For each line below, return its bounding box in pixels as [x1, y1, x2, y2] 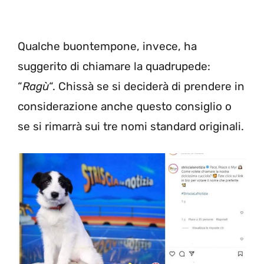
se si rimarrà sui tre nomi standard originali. [18, 119, 244, 133]
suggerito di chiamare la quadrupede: [18, 59, 210, 73]
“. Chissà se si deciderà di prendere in [49, 79, 245, 93]
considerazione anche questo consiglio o [18, 99, 232, 113]
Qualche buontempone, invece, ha [18, 39, 197, 53]
